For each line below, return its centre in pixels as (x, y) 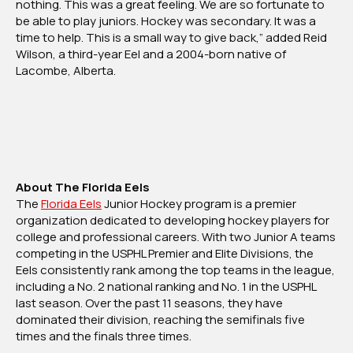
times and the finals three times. (104, 336)
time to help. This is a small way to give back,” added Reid (171, 38)
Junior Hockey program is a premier (199, 204)
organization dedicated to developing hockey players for (173, 221)
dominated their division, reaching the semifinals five (160, 320)
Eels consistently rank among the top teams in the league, (175, 270)
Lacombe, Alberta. (66, 71)
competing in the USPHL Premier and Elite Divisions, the (165, 254)
